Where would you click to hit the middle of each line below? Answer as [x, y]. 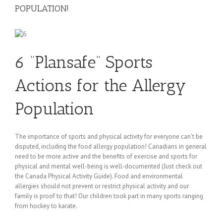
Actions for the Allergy [100, 85]
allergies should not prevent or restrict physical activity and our [102, 186]
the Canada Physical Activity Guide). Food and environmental [99, 176]
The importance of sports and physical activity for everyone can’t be [109, 136]
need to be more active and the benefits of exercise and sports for [106, 156]
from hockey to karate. [46, 206]
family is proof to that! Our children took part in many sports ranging [109, 196]
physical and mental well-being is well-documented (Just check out [109, 166]
